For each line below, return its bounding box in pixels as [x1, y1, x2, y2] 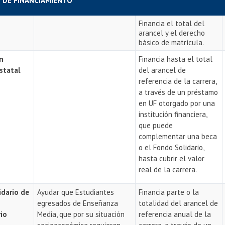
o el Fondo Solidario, [139, 143, 204, 152]
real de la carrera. [139, 165, 197, 174]
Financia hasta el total [139, 54, 213, 64]
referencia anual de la [139, 209, 211, 219]
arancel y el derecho [139, 28, 205, 38]
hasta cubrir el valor [139, 154, 205, 163]
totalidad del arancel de [139, 198, 218, 208]
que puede [139, 121, 173, 130]
